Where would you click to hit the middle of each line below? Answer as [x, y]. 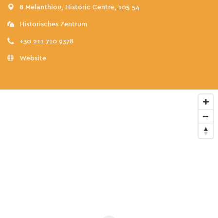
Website [33, 58]
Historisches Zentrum [53, 24]
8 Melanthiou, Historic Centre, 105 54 [80, 7]
